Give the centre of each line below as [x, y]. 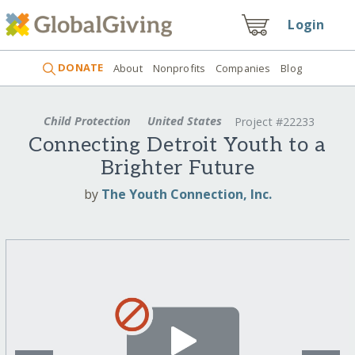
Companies [243, 68]
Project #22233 [275, 122]
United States [184, 120]
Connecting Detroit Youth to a [177, 146]
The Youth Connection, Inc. [186, 194]
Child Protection [87, 120]
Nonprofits [179, 68]
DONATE [80, 68]
